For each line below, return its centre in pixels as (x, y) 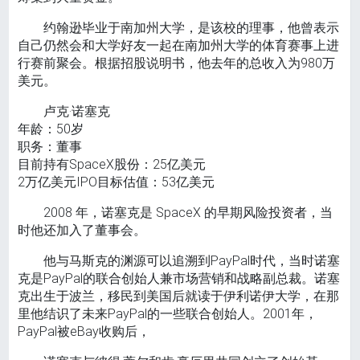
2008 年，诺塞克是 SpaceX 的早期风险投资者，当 (188, 213)
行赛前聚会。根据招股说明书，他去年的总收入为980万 (177, 63)
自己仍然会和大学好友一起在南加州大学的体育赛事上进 (179, 46)
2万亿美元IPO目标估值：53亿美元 (117, 182)
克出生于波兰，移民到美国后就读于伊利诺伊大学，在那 (179, 297)
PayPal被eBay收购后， (84, 332)
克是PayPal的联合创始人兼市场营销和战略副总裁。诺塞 (179, 279)
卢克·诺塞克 (77, 112)
